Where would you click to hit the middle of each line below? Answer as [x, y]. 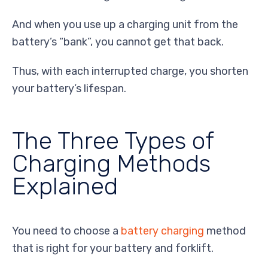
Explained [65, 186]
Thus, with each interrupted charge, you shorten [130, 71]
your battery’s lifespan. [69, 89]
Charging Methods [111, 163]
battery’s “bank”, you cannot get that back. [118, 42]
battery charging [162, 231]
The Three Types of [113, 140]
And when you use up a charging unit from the [125, 25]
